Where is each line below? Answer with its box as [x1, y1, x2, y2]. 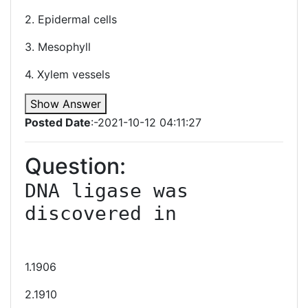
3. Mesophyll [25, 40, 91, 54]
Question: [25, 153, 126, 179]
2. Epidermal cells [25, 12, 117, 26]
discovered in [25, 202, 177, 225]
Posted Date [25, 115, 91, 129]
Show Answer [30, 97, 101, 111]
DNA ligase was [25, 179, 188, 202]
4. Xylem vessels [25, 67, 110, 81]
